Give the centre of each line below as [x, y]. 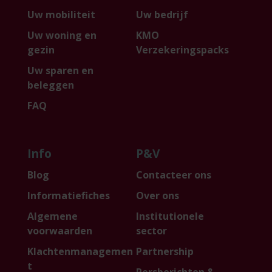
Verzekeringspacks [182, 49]
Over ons [158, 195]
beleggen [50, 85]
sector [151, 230]
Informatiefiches [68, 195]
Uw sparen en [60, 70]
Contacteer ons [174, 175]
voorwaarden [59, 230]
